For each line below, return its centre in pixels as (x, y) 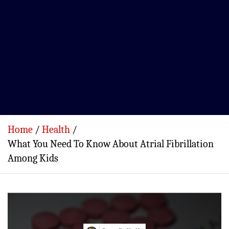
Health (56, 130)
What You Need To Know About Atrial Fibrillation (111, 144)
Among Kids (33, 158)
